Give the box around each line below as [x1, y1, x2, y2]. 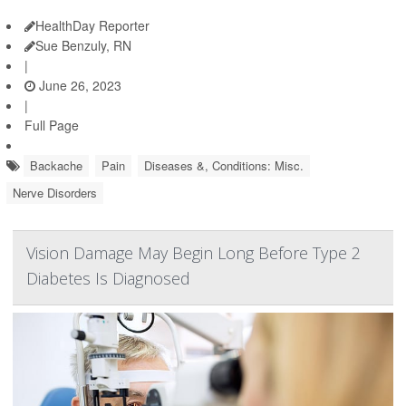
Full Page [24, 116, 79, 134]
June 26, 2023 [35, 76, 121, 94]
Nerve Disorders [13, 184, 97, 201]
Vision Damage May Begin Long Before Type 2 [26, 242, 361, 264]
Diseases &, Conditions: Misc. [144, 157, 304, 174]
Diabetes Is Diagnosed [26, 267, 190, 289]
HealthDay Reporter [35, 16, 150, 34]
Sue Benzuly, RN [35, 36, 131, 54]
